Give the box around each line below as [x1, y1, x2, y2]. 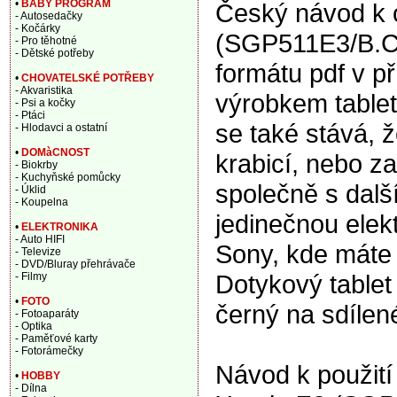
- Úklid [15, 183, 46, 196]
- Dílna [15, 382, 47, 394]
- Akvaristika [15, 84, 73, 97]
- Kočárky [15, 22, 60, 35]
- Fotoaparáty [15, 307, 79, 320]
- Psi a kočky [15, 97, 75, 109]
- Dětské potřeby [15, 47, 94, 59]
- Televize [15, 245, 61, 258]
